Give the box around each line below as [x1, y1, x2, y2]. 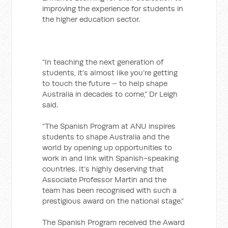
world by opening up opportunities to [42, 142, 173, 152]
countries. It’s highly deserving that [42, 164, 164, 174]
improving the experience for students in [42, 4, 184, 13]
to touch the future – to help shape [42, 78, 168, 88]
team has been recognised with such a [42, 185, 177, 195]
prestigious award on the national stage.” [42, 196, 184, 206]
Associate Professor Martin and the [42, 175, 167, 184]
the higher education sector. [42, 14, 140, 24]
